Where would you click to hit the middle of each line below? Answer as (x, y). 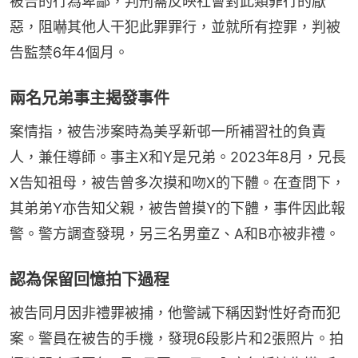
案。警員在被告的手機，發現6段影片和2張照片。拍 (177, 338)
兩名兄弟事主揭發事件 (89, 98)
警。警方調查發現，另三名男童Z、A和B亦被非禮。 (175, 233)
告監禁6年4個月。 (69, 52)
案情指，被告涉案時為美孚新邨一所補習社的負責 (168, 131)
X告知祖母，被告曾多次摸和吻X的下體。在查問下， (177, 182)
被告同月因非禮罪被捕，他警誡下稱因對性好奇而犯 (175, 312)
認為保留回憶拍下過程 (89, 279)
